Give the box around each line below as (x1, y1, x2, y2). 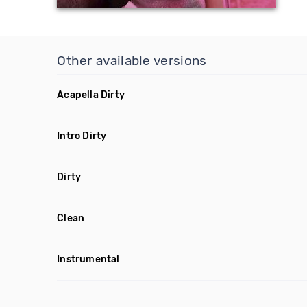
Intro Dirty (57, 130, 107, 142)
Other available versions (57, 53, 207, 69)
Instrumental (57, 254, 120, 265)
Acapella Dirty (57, 89, 125, 101)
